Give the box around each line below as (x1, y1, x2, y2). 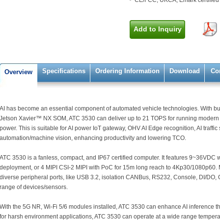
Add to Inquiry (133, 25, 182, 33)
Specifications (42, 67, 85, 75)
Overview (4, 68, 32, 76)
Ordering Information (95, 67, 160, 75)
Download (169, 67, 200, 75)
